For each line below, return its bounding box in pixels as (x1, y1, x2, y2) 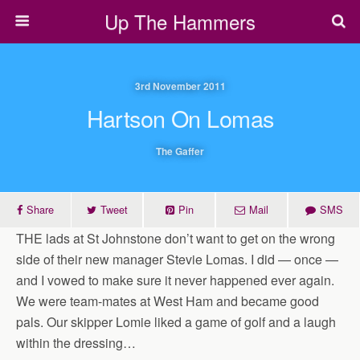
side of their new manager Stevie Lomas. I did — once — (16, 250, 338, 268)
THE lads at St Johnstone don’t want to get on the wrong (16, 229, 335, 247)
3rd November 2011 (134, 79, 226, 93)
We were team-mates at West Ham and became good (16, 292, 319, 310)
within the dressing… (16, 333, 136, 352)
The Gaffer (156, 144, 204, 158)
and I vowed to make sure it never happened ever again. (16, 271, 334, 289)
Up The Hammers (104, 7, 256, 35)
